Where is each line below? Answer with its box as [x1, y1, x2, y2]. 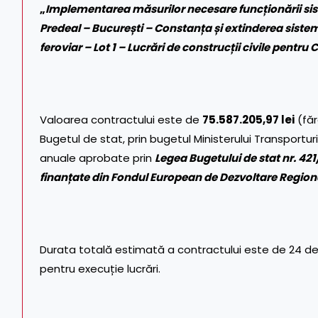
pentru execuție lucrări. [40, 261, 160, 276]
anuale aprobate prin [40, 150, 155, 165]
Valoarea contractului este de [40, 111, 202, 127]
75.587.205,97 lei [202, 111, 295, 127]
